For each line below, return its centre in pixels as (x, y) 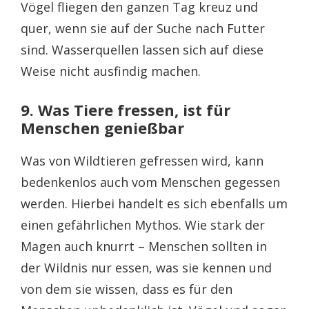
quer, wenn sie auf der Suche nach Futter (143, 28)
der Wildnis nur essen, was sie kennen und (146, 267)
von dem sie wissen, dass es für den (127, 289)
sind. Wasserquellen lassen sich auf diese (142, 49)
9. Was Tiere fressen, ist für (126, 109)
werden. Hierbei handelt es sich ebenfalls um (154, 203)
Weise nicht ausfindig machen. (111, 71)
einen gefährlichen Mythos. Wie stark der (143, 225)
